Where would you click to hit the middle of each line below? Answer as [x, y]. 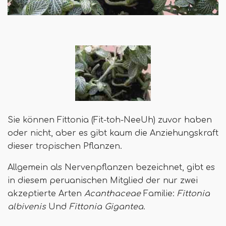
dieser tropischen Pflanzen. [65, 146]
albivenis [27, 207]
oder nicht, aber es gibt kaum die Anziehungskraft [113, 133]
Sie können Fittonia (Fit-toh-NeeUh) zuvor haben [110, 120]
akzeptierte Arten [46, 193]
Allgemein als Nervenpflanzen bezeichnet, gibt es [111, 167]
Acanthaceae [112, 193]
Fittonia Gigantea [106, 207]
